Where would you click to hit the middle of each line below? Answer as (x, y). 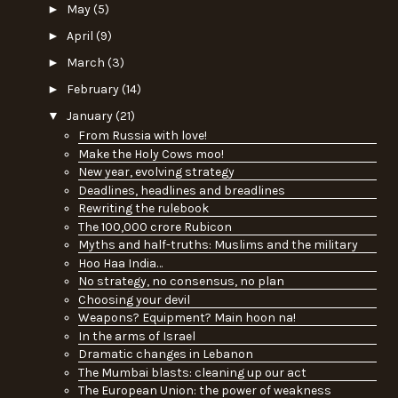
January (91, 115)
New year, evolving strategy (156, 172)
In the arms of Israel (136, 336)
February (94, 89)
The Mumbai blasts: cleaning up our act (192, 372)
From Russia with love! (142, 136)
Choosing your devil (134, 299)
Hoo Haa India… (120, 263)
